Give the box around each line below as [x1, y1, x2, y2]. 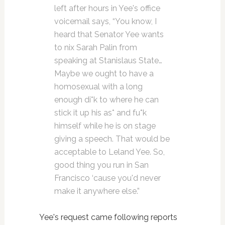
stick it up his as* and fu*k [54, 108, 147, 118]
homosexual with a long [54, 82, 143, 91]
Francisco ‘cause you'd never [54, 173, 161, 183]
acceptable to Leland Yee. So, [54, 147, 165, 157]
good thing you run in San [54, 160, 149, 170]
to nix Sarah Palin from [54, 43, 137, 52]
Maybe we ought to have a [54, 69, 154, 78]
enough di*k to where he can [54, 95, 159, 104]
